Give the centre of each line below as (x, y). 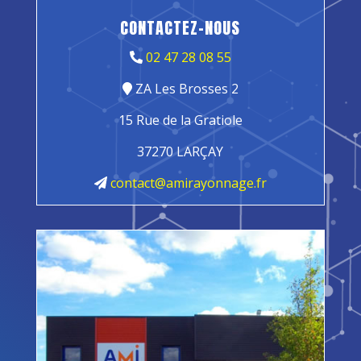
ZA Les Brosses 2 (185, 89)
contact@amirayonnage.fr (187, 183)
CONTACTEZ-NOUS (180, 28)
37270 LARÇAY (180, 152)
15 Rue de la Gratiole (180, 120)
